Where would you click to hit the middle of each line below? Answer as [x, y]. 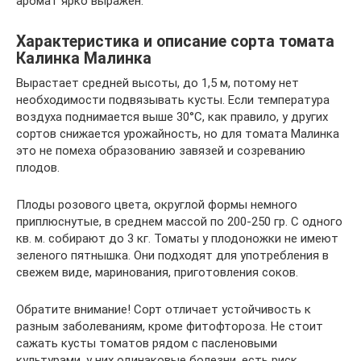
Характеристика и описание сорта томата [175, 41]
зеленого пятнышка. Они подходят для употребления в [172, 255]
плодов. [38, 167]
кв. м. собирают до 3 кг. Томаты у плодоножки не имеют [177, 238]
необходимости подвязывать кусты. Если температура [173, 100]
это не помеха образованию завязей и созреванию [161, 150]
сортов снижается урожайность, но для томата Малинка [178, 133]
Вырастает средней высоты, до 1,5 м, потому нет [158, 83]
